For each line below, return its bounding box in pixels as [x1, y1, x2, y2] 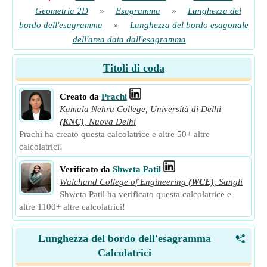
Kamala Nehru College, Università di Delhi [60, 104, 221, 114]
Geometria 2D [35, 6, 88, 15]
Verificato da [60, 164, 110, 174]
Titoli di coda [103, 62, 164, 74]
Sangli [219, 177, 243, 187]
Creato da [60, 92, 99, 101]
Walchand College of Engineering [60, 177, 186, 187]
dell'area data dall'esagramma [72, 35, 186, 44]
